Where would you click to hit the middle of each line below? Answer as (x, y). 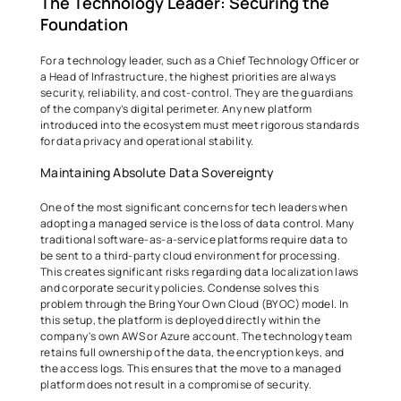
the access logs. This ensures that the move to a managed (191, 368)
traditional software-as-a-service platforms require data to (194, 239)
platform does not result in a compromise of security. (177, 384)
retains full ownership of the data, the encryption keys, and (192, 352)
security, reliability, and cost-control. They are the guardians (197, 93)
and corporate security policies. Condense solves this (180, 288)
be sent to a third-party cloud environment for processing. (190, 256)
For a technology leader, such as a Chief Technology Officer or (200, 60)
